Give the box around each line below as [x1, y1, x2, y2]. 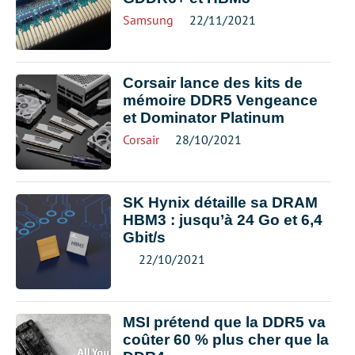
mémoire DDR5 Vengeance [123, 91, 318, 109]
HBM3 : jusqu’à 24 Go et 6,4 [123, 211, 323, 228]
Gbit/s [123, 228, 166, 246]
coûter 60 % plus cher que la [123, 330, 329, 348]
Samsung [123, 11, 174, 28]
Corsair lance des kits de [123, 74, 303, 91]
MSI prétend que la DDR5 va [123, 313, 326, 330]
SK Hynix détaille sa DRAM [123, 193, 318, 211]
